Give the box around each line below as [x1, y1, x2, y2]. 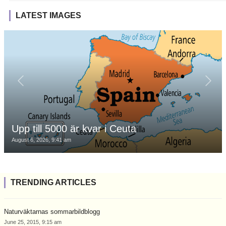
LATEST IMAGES [16, 11, 81, 20]
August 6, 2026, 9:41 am [12, 136, 71, 143]
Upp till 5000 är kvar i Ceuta [12, 123, 136, 134]
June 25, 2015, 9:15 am [4, 218, 62, 225]
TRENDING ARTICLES [11, 178, 96, 187]
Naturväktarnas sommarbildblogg [4, 207, 100, 215]
